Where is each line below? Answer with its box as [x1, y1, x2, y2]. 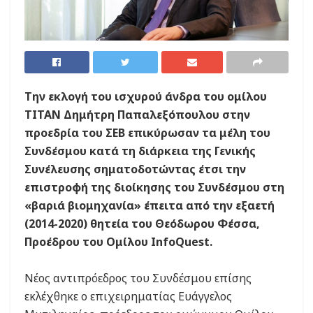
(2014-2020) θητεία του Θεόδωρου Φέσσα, [24, 216, 260, 232]
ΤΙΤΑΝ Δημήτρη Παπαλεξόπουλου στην [24, 107, 250, 123]
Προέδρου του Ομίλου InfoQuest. [24, 234, 212, 250]
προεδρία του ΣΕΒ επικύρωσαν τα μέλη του [24, 125, 270, 141]
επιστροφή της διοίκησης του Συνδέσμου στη [24, 180, 284, 196]
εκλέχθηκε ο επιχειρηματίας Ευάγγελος [24, 289, 232, 305]
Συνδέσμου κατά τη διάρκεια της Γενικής [24, 143, 256, 159]
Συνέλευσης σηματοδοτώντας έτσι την [24, 161, 246, 177]
